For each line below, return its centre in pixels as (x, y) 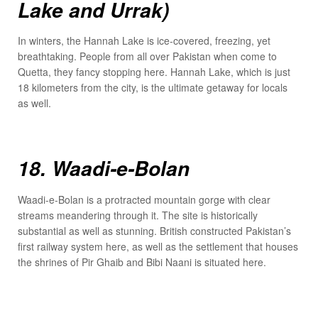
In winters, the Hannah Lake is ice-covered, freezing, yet (144, 41)
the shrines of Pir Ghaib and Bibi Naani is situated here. (142, 262)
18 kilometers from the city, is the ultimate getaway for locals (153, 88)
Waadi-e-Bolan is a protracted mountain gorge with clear (144, 199)
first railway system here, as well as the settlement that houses (158, 246)
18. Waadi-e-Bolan (104, 169)
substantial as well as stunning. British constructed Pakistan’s (154, 230)
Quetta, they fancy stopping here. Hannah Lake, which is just (154, 72)
